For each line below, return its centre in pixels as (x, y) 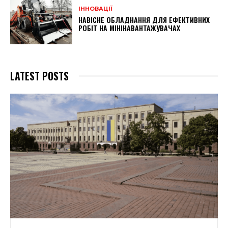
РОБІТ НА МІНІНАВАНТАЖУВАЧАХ (130, 28)
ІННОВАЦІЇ (96, 9)
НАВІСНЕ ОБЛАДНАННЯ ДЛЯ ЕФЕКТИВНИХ (144, 20)
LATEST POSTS (39, 76)
